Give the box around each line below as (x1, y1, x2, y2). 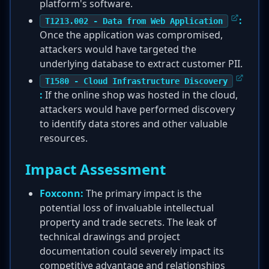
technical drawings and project (40, 230, 180, 243)
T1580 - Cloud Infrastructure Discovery (45, 76, 228, 86)
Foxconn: (40, 187, 83, 200)
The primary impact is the (83, 187, 202, 200)
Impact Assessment (25, 159, 166, 179)
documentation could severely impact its (40, 244, 224, 258)
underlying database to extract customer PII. (40, 57, 243, 70)
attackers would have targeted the (40, 43, 196, 56)
